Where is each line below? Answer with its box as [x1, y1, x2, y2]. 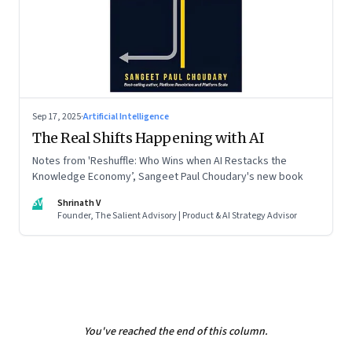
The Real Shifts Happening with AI [32, 129, 265, 148]
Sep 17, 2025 [32, 110, 81, 124]
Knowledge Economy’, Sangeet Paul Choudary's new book [32, 169, 303, 185]
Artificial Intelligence [83, 110, 169, 124]
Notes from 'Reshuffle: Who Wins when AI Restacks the [32, 153, 287, 170]
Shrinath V [57, 196, 101, 211]
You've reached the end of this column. [84, 324, 268, 340]
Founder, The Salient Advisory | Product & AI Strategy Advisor [57, 209, 297, 223]
